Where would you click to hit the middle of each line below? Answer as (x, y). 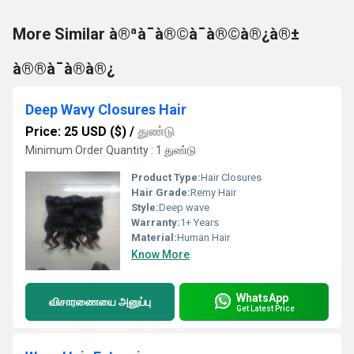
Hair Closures (231, 177)
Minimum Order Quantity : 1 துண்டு (111, 150)
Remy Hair (213, 192)
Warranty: (156, 222)
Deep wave (184, 207)
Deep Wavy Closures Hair (106, 109)
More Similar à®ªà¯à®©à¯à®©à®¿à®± (156, 34)
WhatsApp (262, 298)
